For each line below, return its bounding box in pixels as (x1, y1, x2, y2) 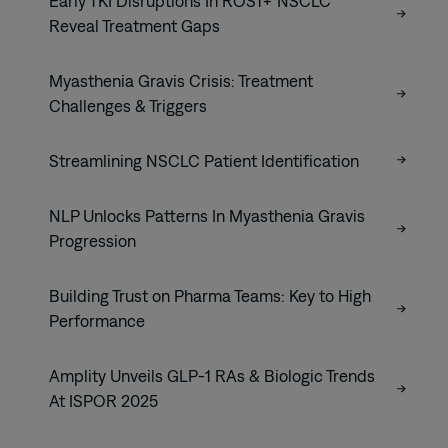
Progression (49, 230, 136, 251)
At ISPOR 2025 (49, 390, 158, 411)
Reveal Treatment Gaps (49, 15, 224, 36)
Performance (49, 310, 145, 331)
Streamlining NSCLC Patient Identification (49, 150, 359, 171)
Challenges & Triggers (49, 95, 211, 116)
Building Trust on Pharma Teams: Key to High (49, 285, 371, 306)
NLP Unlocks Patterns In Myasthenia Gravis (49, 205, 365, 226)
